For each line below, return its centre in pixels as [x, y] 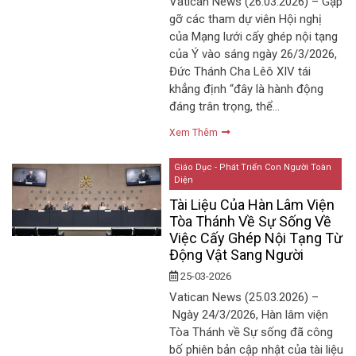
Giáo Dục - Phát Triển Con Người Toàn [253, 168]
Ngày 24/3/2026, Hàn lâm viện [249, 315]
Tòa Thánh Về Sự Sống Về [251, 222]
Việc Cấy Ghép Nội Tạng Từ [256, 238]
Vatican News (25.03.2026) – [244, 298]
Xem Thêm [195, 132]
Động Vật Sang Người [237, 255]
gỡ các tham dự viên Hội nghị [246, 19]
